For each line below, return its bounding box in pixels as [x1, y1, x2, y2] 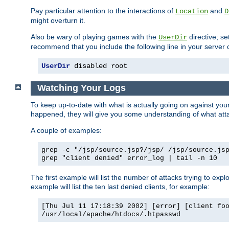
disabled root [70, 61, 127, 70]
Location [175, 7, 208, 15]
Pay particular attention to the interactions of [31, 6, 175, 15]
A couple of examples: [31, 126, 102, 134]
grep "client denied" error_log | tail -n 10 [41, 154, 217, 162]
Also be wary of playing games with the [31, 32, 158, 41]
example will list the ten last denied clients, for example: [31, 182, 210, 191]
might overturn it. [31, 16, 85, 25]
